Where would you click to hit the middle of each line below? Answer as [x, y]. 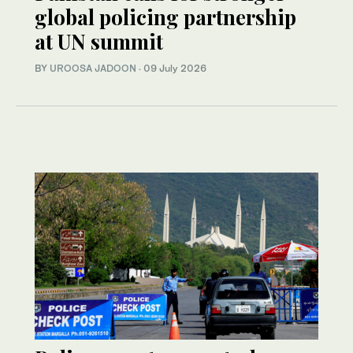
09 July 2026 [175, 69]
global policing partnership [165, 17]
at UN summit [99, 42]
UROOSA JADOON [93, 69]
